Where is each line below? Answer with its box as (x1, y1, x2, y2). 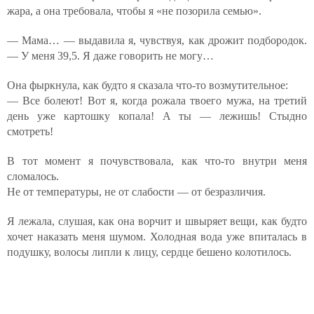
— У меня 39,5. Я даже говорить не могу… (7, 50, 214, 62)
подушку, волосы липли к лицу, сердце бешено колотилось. (7, 246, 292, 258)
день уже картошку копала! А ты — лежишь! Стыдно (7, 110, 307, 122)
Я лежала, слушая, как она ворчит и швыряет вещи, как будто (7, 215, 307, 227)
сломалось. (7, 170, 59, 182)
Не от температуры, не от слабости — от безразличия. (7, 186, 266, 198)
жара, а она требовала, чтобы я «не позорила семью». (7, 5, 261, 17)
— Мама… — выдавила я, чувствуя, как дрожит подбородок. (7, 34, 307, 46)
